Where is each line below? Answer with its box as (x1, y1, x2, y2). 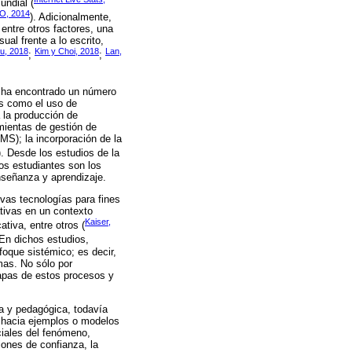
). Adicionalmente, (30, 11, 112, 24)
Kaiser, (85, 216, 111, 226)
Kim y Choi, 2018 (35, 46, 99, 57)
